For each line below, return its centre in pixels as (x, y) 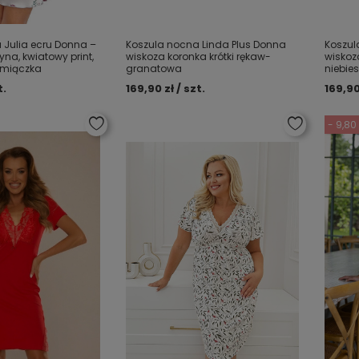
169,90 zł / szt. (166, 89)
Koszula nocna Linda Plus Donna (206, 44)
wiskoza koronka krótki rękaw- (199, 56)
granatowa (154, 69)
